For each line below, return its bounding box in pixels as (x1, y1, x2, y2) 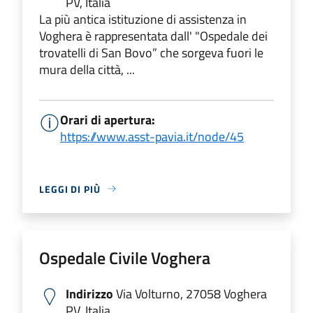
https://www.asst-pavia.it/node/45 (60, 126, 244, 146)
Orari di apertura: (60, 110, 155, 129)
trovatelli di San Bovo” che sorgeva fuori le (39, 43, 263, 62)
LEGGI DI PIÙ (39, 181, 101, 196)
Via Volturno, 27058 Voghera (113, 284, 267, 303)
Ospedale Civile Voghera (39, 245, 210, 270)
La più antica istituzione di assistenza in (39, 9, 247, 29)
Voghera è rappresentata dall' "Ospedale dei (39, 26, 268, 45)
